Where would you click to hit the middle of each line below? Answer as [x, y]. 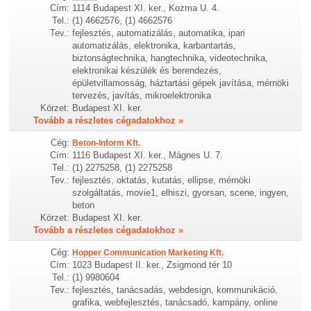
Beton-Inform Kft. [107, 143]
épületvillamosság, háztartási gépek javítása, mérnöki [181, 83]
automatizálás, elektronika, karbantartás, [154, 46]
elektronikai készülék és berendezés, [147, 71]
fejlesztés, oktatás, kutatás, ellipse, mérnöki [162, 180]
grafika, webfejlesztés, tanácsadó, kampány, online [175, 303]
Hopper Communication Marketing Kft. [148, 253]
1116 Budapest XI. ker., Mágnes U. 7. [148, 155]
